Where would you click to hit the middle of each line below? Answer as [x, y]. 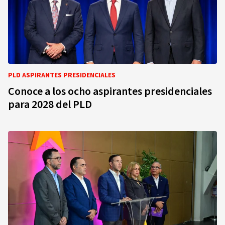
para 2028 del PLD [50, 104]
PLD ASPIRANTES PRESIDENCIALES [62, 75]
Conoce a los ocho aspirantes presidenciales [110, 91]
